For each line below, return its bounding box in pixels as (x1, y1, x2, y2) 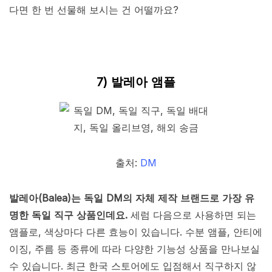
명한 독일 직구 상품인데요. (9, 209, 127, 222)
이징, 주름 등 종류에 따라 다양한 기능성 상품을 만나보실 (9, 243, 260, 256)
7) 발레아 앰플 (97, 75, 175, 90)
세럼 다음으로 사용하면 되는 (127, 209, 256, 222)
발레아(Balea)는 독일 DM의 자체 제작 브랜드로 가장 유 (9, 192, 254, 205)
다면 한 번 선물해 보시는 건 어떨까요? (9, 4, 178, 16)
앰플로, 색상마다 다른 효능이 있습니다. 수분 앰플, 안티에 (9, 226, 262, 239)
